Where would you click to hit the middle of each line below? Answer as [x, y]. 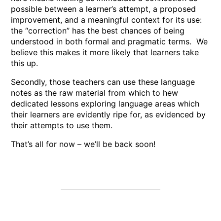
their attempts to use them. [62, 126]
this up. [25, 63]
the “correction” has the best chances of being [98, 31]
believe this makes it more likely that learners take [105, 53]
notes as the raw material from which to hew [95, 93]
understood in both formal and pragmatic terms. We [110, 42]
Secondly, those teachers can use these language [103, 82]
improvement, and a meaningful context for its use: [107, 20]
